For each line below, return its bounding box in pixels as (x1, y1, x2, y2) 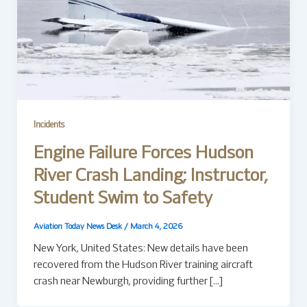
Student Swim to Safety (33, 191, 212, 207)
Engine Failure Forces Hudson (33, 145, 254, 162)
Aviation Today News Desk (33, 223, 124, 230)
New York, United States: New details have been (33, 244, 248, 254)
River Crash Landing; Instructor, (33, 168, 268, 184)
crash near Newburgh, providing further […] (33, 277, 223, 287)
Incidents (33, 121, 64, 130)
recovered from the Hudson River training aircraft (33, 260, 253, 271)
